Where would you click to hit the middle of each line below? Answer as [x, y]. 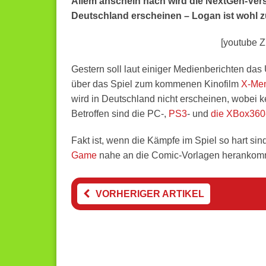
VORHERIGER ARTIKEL [150, 194]
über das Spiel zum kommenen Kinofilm [156, 84]
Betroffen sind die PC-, [120, 114]
